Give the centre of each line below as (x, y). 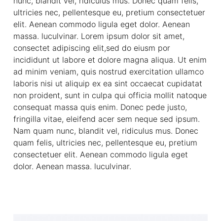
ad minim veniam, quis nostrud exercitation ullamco (108, 72)
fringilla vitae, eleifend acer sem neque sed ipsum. (106, 119)
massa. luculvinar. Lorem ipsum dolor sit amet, (99, 36)
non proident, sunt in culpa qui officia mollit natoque (110, 95)
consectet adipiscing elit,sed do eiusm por (92, 48)
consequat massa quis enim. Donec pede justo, (100, 107)
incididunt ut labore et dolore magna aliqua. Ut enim (110, 60)
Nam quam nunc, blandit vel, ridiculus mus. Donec (106, 131)
